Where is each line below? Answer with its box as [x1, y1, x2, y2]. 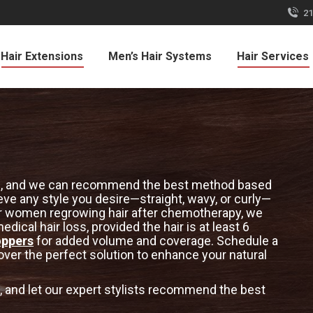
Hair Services [237, 50, 309, 63]
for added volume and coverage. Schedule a [34, 233, 278, 248]
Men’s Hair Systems [108, 50, 212, 63]
